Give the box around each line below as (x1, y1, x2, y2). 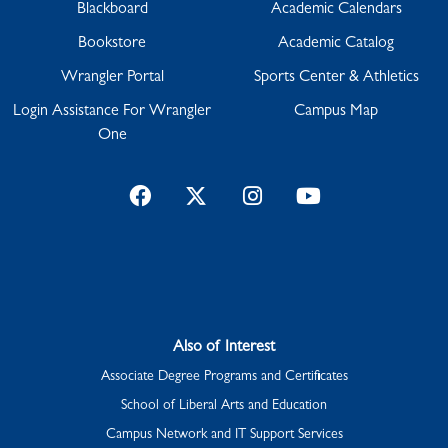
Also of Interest (173, 340, 275, 357)
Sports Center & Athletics (253, 70, 419, 87)
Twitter (206, 188, 270, 211)
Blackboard (76, 2, 148, 19)
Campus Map (294, 104, 378, 121)
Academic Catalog (278, 36, 394, 53)
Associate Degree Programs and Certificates (100, 370, 348, 385)
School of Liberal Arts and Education (121, 399, 327, 414)
